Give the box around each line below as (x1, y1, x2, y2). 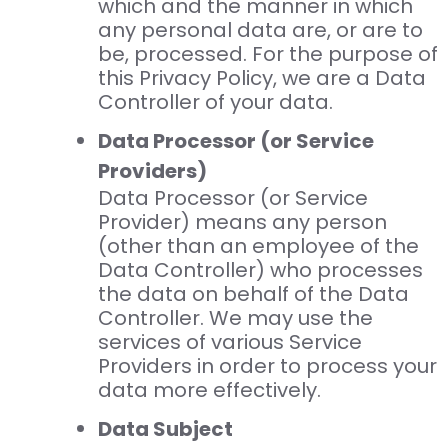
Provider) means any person (97, 208, 387, 237)
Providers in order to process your (97, 352, 437, 381)
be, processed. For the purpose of (97, 40, 438, 69)
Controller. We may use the (97, 304, 373, 333)
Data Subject (97, 415, 233, 444)
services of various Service (97, 328, 362, 357)
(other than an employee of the (97, 232, 419, 261)
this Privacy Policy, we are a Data (97, 64, 426, 93)
